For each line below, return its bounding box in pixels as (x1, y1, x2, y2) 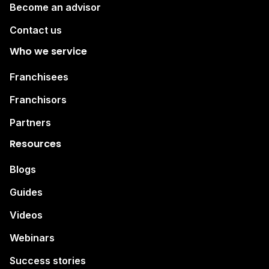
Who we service (10, 44, 87, 58)
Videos (10, 208, 43, 221)
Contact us (10, 23, 62, 36)
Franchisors (10, 93, 67, 106)
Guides (10, 186, 43, 198)
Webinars (10, 231, 55, 244)
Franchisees (10, 70, 68, 83)
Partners (10, 116, 51, 128)
